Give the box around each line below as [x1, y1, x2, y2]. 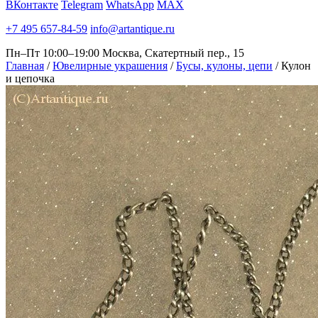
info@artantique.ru [90, 23, 175, 35]
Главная [6, 60, 44, 72]
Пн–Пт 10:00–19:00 [6, 47, 99, 59]
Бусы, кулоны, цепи [176, 60, 273, 72]
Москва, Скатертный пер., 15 [102, 47, 244, 59]
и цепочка [6, 72, 55, 84]
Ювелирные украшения [53, 60, 168, 72]
